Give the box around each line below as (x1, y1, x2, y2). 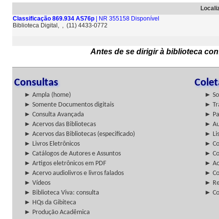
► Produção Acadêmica (24, 209, 90, 216)
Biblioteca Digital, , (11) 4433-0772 (13, 22, 109, 29)
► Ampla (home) (24, 91, 71, 99)
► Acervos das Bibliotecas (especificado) (24, 131, 135, 138)
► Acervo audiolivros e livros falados (24, 170, 124, 177)
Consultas (14, 77, 58, 88)
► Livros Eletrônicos (24, 140, 80, 148)
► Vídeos (24, 179, 50, 187)
